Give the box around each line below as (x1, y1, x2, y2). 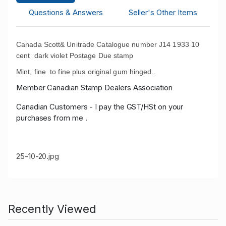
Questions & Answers (29, 8, 103, 18)
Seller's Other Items (128, 8, 197, 18)
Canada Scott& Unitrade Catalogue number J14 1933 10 (16, 40, 200, 49)
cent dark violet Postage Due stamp (16, 51, 134, 60)
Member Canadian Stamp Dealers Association (16, 83, 173, 93)
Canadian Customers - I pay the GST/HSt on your (16, 102, 184, 112)
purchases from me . (16, 114, 87, 123)
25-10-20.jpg (16, 151, 60, 161)
